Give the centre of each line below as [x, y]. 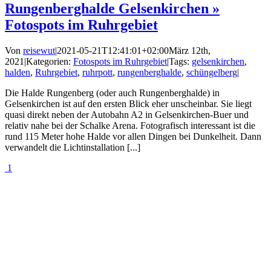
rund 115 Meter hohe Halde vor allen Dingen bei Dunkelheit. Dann [133, 137]
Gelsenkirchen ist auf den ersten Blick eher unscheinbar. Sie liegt [128, 104]
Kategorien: [50, 62]
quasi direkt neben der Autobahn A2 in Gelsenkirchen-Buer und [127, 115]
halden [18, 73]
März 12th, [190, 51]
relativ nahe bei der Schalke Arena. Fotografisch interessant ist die [130, 126]
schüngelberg [212, 73]
